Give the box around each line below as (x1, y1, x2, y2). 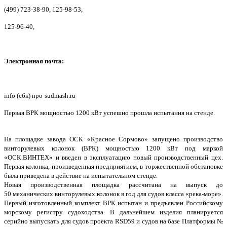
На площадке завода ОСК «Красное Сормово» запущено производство (4, 135, 223, 143)
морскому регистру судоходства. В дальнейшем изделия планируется (4, 208, 223, 216)
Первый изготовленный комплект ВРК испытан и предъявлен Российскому (4, 199, 223, 207)
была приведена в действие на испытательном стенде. (4, 172, 158, 180)
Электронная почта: (4, 57, 64, 65)
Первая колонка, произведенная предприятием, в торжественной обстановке (4, 163, 223, 171)
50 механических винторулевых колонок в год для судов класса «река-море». (4, 190, 223, 198)
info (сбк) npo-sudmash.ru (4, 92, 75, 100)
